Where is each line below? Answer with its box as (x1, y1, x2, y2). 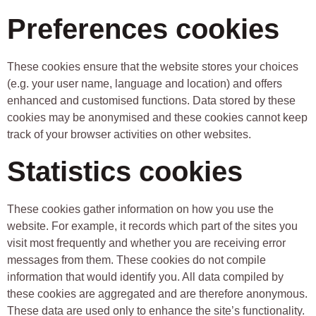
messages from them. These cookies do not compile (7, 254, 266, 267)
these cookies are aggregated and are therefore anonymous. (7, 288, 308, 300)
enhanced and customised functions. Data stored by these (7, 94, 296, 107)
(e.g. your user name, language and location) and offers (7, 77, 282, 90)
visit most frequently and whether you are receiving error (7, 237, 286, 250)
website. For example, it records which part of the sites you (7, 220, 298, 233)
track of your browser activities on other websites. (7, 128, 251, 140)
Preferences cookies (7, 13, 279, 44)
